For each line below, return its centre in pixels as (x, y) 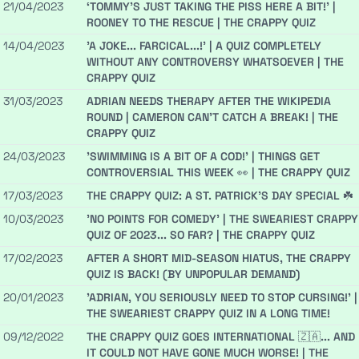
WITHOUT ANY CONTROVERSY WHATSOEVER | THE (215, 62)
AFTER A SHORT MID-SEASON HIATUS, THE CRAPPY (219, 258)
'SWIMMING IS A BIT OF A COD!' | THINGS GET (203, 157)
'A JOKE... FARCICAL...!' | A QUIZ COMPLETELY (204, 46)
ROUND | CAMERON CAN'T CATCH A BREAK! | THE (212, 117)
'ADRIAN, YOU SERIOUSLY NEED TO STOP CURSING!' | (222, 298)
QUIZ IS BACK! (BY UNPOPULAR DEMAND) (193, 274)
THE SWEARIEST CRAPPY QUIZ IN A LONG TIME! (208, 314)
